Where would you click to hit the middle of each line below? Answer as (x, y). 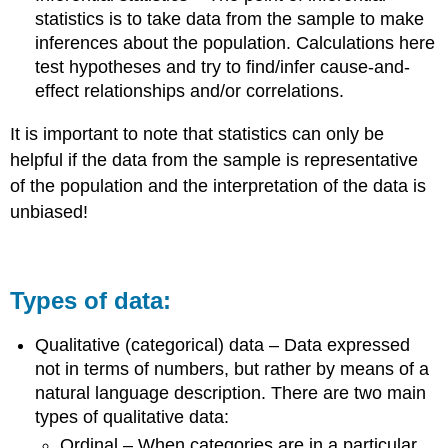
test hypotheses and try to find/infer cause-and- (223, 66)
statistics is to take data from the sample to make (230, 18)
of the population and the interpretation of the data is (218, 185)
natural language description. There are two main (231, 392)
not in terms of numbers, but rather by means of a (232, 368)
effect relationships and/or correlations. (190, 90)
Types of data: (91, 301)
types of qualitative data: (132, 416)
